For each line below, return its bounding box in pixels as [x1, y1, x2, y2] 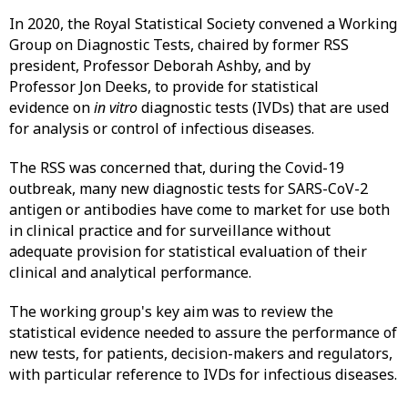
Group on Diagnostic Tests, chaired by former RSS [9, 35, 349, 55]
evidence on [9, 97, 94, 117]
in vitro [94, 97, 138, 117]
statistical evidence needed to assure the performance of [9, 322, 397, 342]
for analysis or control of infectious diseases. [9, 118, 314, 138]
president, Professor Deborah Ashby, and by [9, 56, 311, 76]
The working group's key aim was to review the [9, 301, 333, 321]
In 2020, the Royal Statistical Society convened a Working [9, 14, 397, 34]
